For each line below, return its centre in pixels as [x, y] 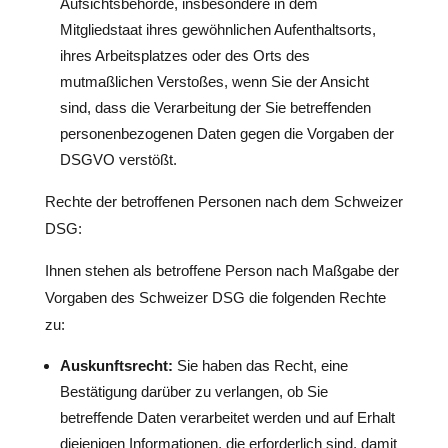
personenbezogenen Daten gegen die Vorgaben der [226, 133]
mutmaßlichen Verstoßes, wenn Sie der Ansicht [214, 81]
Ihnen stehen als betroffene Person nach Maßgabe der [221, 270]
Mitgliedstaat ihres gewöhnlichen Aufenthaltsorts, [217, 29]
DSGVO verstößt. [118, 159]
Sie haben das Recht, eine [260, 365]
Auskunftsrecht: [116, 365]
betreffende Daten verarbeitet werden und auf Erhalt [227, 417]
